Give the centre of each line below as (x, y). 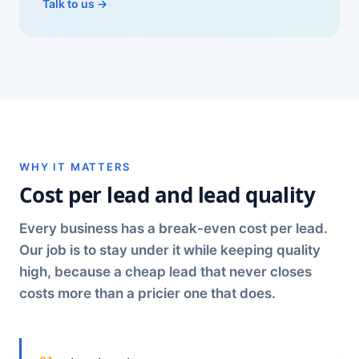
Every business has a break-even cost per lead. (173, 228)
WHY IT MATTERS (75, 167)
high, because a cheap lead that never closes (165, 272)
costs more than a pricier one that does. (147, 293)
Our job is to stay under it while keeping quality (170, 250)
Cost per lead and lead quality (167, 195)
